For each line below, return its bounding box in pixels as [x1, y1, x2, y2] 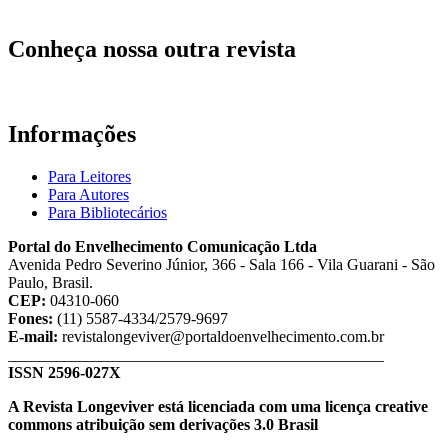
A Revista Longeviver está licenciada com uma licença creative [8, 398, 428, 416]
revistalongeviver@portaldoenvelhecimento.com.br [62, 328, 384, 346]
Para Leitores [48, 168, 131, 186]
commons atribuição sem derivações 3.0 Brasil [8, 416, 318, 434]
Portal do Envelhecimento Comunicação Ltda [8, 238, 317, 256]
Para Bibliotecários [48, 204, 167, 222]
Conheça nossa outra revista [8, 36, 296, 63]
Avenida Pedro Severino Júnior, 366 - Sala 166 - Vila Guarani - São [8, 256, 435, 274]
